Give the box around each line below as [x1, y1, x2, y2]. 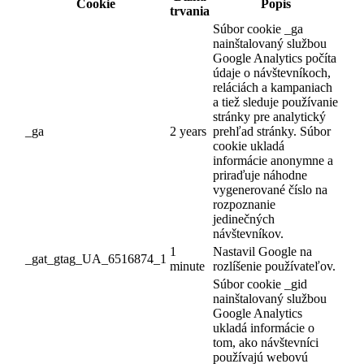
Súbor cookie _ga [213, 21, 303, 36]
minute [170, 258, 205, 273]
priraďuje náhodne [213, 167, 307, 182]
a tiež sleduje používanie [213, 94, 338, 109]
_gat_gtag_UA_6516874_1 [25, 251, 167, 266]
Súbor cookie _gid [213, 276, 307, 291]
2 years [170, 123, 206, 138]
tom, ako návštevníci [213, 335, 318, 349]
